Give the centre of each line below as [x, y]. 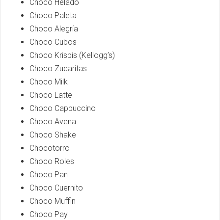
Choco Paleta [53, 15]
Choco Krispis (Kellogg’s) [72, 55]
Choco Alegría [54, 28]
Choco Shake [53, 135]
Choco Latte [51, 95]
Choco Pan [49, 174]
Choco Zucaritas [58, 68]
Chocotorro [50, 148]
